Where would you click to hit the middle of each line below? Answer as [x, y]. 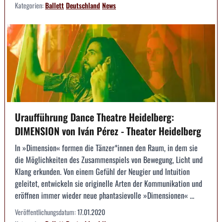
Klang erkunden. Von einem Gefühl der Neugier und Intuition [102, 172]
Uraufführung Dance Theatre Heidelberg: [94, 117]
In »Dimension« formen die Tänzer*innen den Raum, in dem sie [106, 148]
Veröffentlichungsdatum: [46, 212]
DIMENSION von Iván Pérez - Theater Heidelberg [108, 131]
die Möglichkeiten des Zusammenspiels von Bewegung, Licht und [109, 160]
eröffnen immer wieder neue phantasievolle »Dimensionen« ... [105, 195]
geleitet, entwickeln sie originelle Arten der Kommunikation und [109, 184]
